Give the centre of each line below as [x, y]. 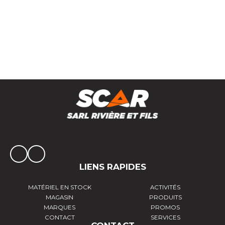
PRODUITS [165, 198]
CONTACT [60, 218]
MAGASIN [60, 198]
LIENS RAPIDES [113, 166]
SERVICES [165, 218]
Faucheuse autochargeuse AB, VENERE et [89, 16]
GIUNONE [33, 23]
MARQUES [60, 208]
